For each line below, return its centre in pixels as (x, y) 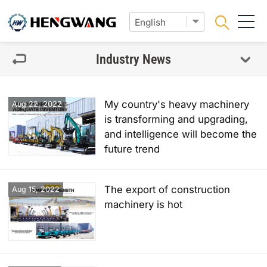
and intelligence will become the (181, 134)
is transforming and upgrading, (176, 119)
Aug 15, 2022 (36, 189)
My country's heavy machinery (177, 104)
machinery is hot (143, 204)
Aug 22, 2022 (37, 104)
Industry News (133, 59)
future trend (132, 149)
